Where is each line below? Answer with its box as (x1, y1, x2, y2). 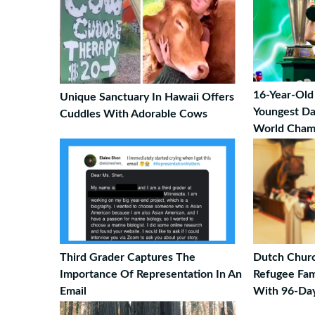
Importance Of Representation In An (60, 269, 242, 280)
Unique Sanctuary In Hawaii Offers (60, 91, 234, 103)
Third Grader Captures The (60, 252, 195, 263)
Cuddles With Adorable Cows (60, 108, 207, 120)
